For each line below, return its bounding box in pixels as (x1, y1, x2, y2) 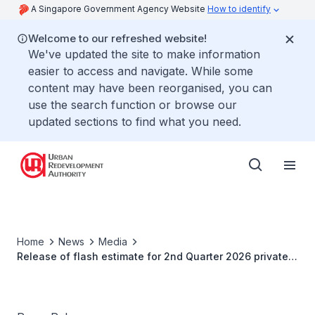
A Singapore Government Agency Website (31, 4, 207, 14)
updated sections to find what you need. (28, 115, 241, 129)
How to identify (207, 4, 271, 14)
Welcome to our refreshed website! (28, 32, 207, 45)
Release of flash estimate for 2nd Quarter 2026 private (17, 250, 254, 262)
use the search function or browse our (28, 98, 237, 112)
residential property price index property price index (17, 265, 272, 277)
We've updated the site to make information (28, 47, 260, 61)
